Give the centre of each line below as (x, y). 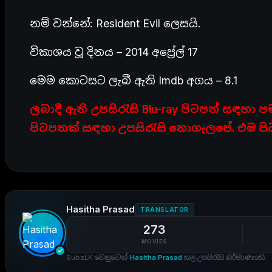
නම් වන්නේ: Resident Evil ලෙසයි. (115, 23)
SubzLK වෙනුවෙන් (98, 257)
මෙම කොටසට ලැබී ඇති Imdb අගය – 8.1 (134, 80)
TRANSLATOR (165, 209)
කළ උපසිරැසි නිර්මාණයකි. (224, 257)
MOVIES (154, 241)
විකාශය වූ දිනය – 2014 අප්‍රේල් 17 (114, 52)
